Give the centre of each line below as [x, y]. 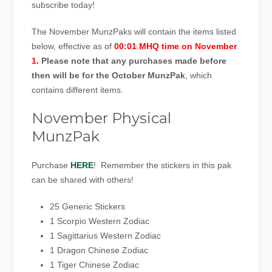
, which [199, 76]
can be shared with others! [83, 180]
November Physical [102, 118]
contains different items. [78, 90]
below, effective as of [73, 46]
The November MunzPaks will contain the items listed [134, 32]
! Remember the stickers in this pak [163, 165]
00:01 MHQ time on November [176, 46]
